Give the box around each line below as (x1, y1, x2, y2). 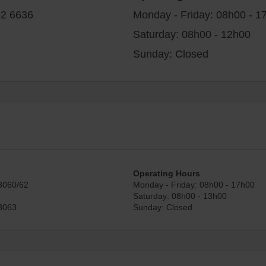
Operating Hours (133, 167, 200, 179)
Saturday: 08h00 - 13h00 (133, 189, 227, 201)
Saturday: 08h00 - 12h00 (133, 26, 251, 41)
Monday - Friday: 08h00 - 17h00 (133, 178, 255, 190)
